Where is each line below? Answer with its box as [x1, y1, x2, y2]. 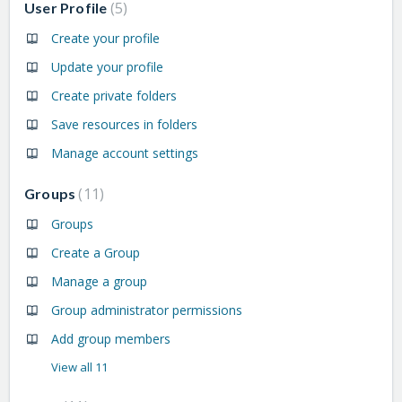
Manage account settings [51, 144, 198, 162]
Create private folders [51, 86, 177, 104]
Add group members [51, 329, 170, 347]
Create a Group [51, 243, 140, 261]
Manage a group [51, 272, 147, 290]
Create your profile [51, 29, 160, 47]
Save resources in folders [51, 115, 197, 133]
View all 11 [51, 358, 108, 375]
